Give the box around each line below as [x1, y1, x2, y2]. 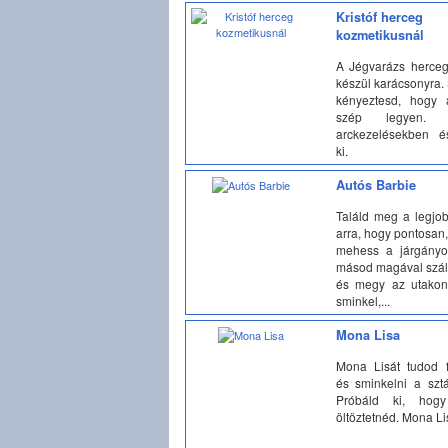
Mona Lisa [335, 326, 400, 344]
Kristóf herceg [335, 8, 423, 26]
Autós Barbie [335, 176, 416, 194]
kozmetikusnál [335, 26, 424, 44]
